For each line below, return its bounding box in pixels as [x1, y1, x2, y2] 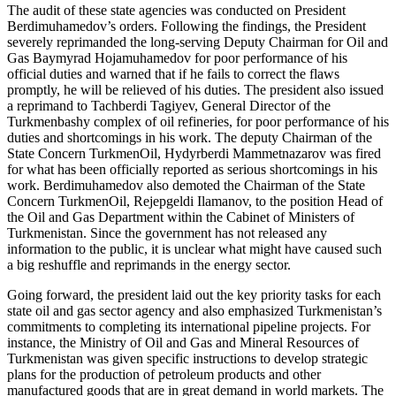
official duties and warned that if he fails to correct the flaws [7, 65, 339, 81]
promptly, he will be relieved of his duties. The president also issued [7, 81, 384, 97]
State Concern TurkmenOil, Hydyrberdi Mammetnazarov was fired [7, 145, 381, 161]
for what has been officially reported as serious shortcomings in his [7, 161, 377, 177]
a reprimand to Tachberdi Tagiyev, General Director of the [7, 97, 331, 113]
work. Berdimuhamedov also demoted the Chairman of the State [7, 177, 365, 193]
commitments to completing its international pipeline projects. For [7, 318, 370, 334]
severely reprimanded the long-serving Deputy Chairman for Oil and [7, 34, 388, 49]
